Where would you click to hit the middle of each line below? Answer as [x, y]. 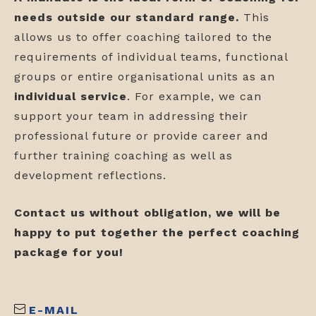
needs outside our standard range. [129, 18]
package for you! [69, 253]
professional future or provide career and [141, 136]
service [104, 97]
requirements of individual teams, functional [151, 57]
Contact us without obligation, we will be [147, 213]
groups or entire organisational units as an [145, 77]
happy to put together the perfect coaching [157, 233]
